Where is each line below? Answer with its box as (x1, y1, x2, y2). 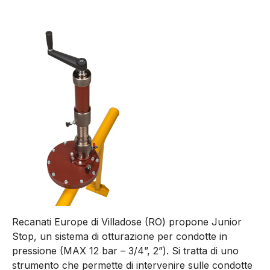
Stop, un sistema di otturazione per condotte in (12, 230, 227, 243)
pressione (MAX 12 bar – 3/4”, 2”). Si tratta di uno (12, 245, 239, 257)
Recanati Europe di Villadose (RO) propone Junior (12, 216, 242, 228)
